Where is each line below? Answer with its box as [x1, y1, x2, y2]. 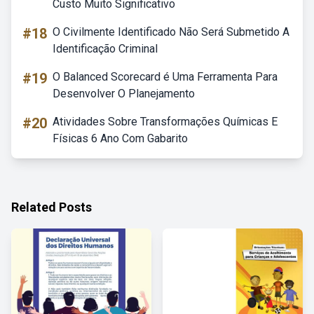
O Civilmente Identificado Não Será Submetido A [53, 25, 289, 39]
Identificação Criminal [53, 42, 158, 55]
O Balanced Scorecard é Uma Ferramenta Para [53, 70, 278, 83]
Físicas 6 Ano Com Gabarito [53, 132, 188, 145]
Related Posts [11, 200, 92, 214]
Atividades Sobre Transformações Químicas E [53, 115, 278, 128]
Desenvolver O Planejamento [53, 87, 195, 100]
